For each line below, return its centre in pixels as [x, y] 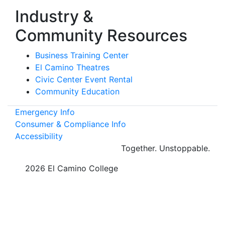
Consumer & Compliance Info [71, 124]
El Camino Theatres [72, 67]
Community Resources [101, 35]
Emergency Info [45, 112]
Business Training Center [82, 55]
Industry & [54, 16]
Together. [140, 148]
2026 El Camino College [70, 168]
